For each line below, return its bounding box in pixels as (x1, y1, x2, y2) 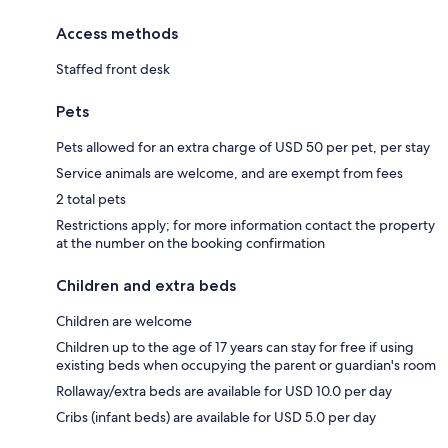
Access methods (56, 24, 178, 44)
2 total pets (56, 190, 126, 209)
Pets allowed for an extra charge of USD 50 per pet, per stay (56, 138, 430, 157)
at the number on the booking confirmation (56, 234, 325, 253)
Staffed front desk (56, 60, 170, 79)
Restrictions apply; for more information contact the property (56, 216, 435, 235)
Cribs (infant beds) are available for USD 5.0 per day (56, 408, 376, 427)
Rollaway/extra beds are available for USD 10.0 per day (56, 382, 392, 401)
